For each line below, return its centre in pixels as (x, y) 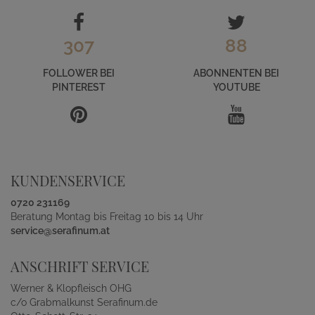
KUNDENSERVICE (68, 180)
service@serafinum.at (60, 231)
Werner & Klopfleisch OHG (71, 288)
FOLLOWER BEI (79, 73)
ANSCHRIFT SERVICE (80, 266)
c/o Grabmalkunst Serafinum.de (84, 302)
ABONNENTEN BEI (236, 73)
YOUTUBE (236, 87)
